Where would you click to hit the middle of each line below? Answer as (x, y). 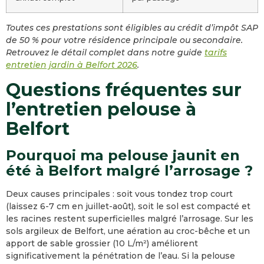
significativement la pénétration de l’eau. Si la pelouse (121, 256)
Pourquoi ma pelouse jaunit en (123, 155)
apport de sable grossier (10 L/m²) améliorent (102, 243)
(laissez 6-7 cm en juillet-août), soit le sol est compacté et (128, 206)
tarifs (216, 52)
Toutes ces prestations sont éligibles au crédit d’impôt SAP (132, 28)
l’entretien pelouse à (101, 109)
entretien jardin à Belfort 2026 (72, 65)
